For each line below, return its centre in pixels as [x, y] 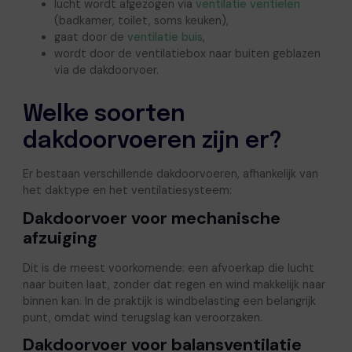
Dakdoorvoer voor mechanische [151, 219]
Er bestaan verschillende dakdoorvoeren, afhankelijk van [170, 174]
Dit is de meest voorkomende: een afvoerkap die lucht [168, 268]
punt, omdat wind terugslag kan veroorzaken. [142, 317]
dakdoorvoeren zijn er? [152, 141]
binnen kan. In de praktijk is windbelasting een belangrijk [169, 301]
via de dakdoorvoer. [106, 70]
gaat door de [90, 37]
